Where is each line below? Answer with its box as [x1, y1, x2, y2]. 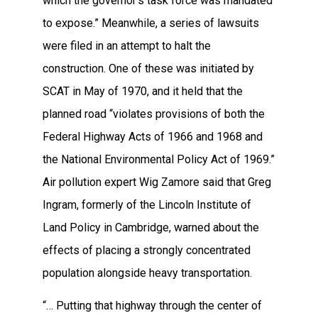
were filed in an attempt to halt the [43, 38, 211, 53]
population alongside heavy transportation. [43, 265, 252, 280]
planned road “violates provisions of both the [43, 106, 265, 121]
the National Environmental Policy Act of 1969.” [43, 152, 275, 166]
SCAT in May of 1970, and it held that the [43, 84, 243, 98]
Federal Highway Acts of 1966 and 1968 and [43, 129, 263, 143]
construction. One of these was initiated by [43, 61, 254, 75]
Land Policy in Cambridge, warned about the [43, 220, 259, 234]
